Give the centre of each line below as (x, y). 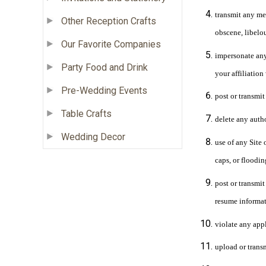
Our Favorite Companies (111, 44)
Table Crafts (86, 113)
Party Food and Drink (104, 67)
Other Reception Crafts (109, 21)
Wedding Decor (93, 137)
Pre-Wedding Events (104, 90)
